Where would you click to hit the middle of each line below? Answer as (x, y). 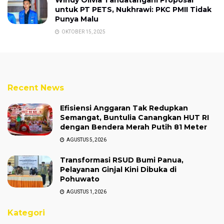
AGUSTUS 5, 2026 (86, 139)
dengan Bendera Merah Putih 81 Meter (133, 127)
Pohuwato (80, 179)
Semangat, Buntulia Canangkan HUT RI (134, 117)
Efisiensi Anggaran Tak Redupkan (124, 108)
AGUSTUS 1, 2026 (86, 191)
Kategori (26, 212)
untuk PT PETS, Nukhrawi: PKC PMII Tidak (133, 9)
